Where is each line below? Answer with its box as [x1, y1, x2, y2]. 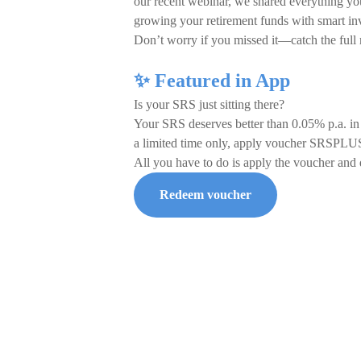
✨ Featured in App [134, 70, 290, 91]
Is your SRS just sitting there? [134, 98, 284, 111]
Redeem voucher [160, 188, 251, 201]
